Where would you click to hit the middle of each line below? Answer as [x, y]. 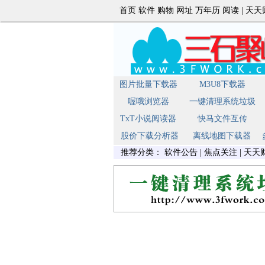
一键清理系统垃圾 [222, 101]
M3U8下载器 [222, 84]
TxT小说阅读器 [148, 119]
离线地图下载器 [222, 136]
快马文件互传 [222, 119]
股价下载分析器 [150, 136]
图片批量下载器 [148, 84]
